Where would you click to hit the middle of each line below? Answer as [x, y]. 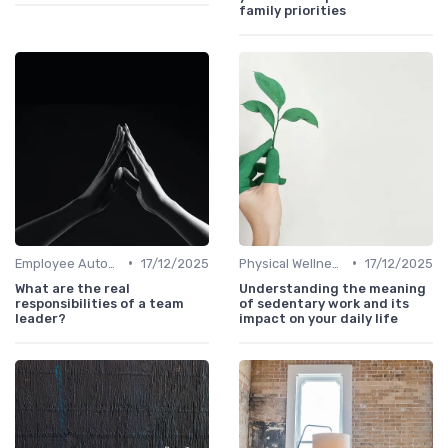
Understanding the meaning [332, 288]
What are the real [72, 288]
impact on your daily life [318, 318]
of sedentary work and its [324, 303]
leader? [40, 318]
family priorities [292, 10]
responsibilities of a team [99, 303]
